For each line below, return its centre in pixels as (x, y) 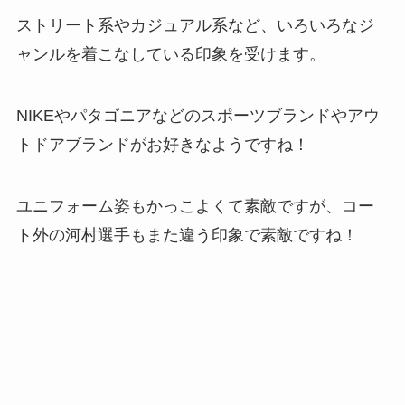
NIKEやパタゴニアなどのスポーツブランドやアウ (198, 115)
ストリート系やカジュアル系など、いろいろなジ (195, 26)
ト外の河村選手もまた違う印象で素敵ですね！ (187, 235)
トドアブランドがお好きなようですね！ (162, 144)
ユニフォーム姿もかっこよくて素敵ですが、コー (195, 206)
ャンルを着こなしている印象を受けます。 (170, 55)
